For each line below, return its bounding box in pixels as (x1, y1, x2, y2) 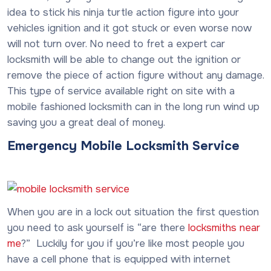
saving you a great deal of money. (7, 116, 165, 129)
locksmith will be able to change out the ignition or (7, 53, 241, 66)
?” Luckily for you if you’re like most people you (21, 237, 244, 250)
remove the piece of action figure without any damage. (7, 68, 264, 82)
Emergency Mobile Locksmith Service (7, 138, 240, 154)
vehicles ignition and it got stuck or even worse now (7, 21, 252, 34)
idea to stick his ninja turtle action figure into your (7, 5, 239, 19)
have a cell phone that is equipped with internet (7, 252, 230, 266)
